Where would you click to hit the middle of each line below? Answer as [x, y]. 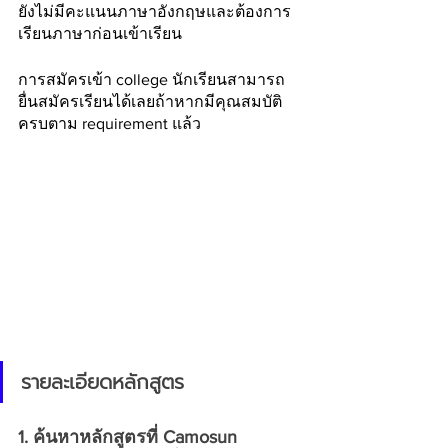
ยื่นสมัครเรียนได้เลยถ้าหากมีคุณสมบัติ [150, 101]
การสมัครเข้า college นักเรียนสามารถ [151, 79]
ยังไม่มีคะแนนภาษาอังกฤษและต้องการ [154, 11]
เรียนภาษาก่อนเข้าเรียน [100, 33]
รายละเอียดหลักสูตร [102, 382]
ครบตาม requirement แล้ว [111, 123]
